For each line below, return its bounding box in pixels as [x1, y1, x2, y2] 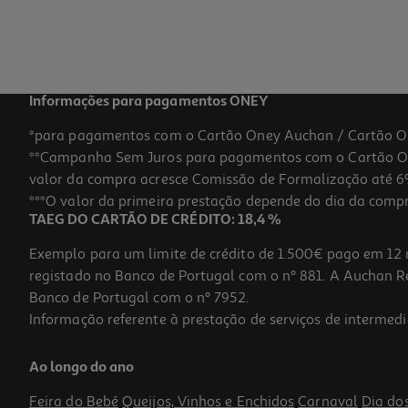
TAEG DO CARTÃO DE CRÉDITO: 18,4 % [29, 213, 281, 229]
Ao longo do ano [29, 361, 135, 376]
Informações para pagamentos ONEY [29, 95, 268, 110]
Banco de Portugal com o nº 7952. [29, 289, 250, 308]
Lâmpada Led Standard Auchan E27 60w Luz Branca [19, 336, 311, 352]
